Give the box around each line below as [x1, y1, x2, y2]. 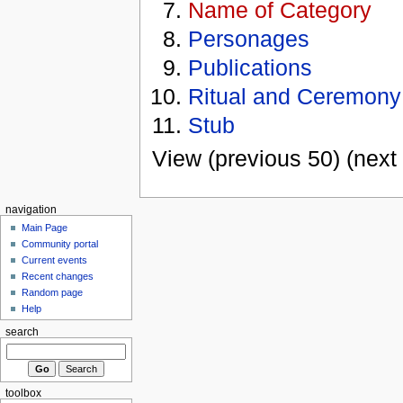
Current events [22, 254, 88, 265]
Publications [188, 55, 313, 81]
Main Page [22, 221, 68, 233]
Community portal [22, 237, 99, 249]
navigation [4, 204, 57, 216]
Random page [22, 286, 84, 298]
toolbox [4, 387, 41, 399]
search [4, 326, 39, 337]
